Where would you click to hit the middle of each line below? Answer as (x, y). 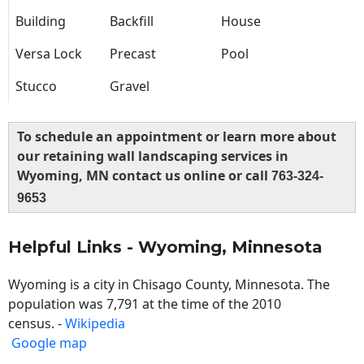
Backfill (132, 22)
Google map (49, 343)
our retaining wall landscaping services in (153, 156)
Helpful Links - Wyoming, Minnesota (165, 247)
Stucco (36, 87)
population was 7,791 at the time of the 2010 (145, 304)
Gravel (130, 87)
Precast (133, 54)
